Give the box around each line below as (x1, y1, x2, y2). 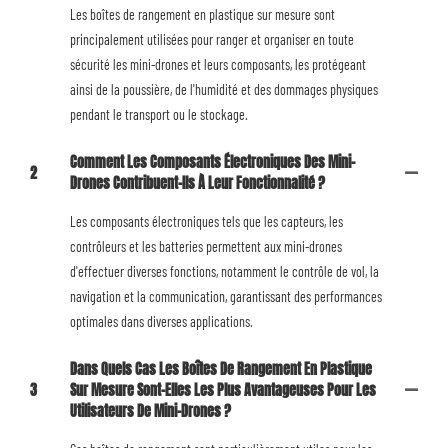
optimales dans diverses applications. (70, 313, 253, 330)
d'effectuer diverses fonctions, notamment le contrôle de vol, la (70, 263, 379, 280)
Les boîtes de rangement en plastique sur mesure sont (70, 6, 335, 23)
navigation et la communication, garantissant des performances (70, 288, 382, 305)
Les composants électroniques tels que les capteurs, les (70, 213, 343, 230)
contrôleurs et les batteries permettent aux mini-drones (70, 238, 342, 255)
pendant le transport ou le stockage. (70, 106, 248, 123)
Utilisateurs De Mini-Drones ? (70, 401, 231, 422)
